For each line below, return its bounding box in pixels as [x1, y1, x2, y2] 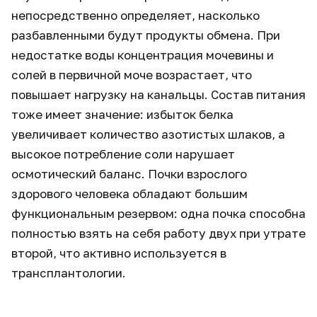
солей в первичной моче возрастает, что [11, 67, 252, 82]
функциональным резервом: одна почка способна [11, 206, 306, 221]
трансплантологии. [11, 265, 126, 280]
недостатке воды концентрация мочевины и [11, 47, 274, 62]
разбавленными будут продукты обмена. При [11, 28, 280, 42]
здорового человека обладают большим [11, 186, 248, 201]
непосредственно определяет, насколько [11, 8, 260, 23]
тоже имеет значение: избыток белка [11, 107, 234, 122]
